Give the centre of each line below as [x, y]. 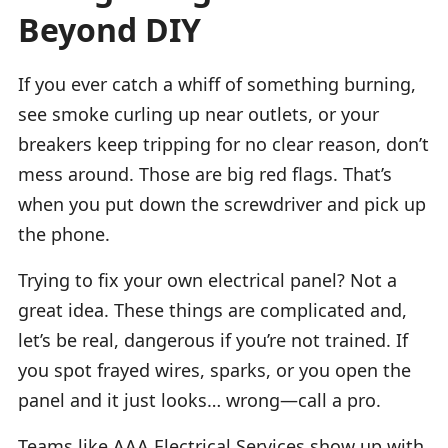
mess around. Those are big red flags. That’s [205, 173]
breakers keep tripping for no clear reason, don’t [223, 143]
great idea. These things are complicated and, [212, 309]
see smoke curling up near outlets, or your [198, 113]
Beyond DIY [109, 29]
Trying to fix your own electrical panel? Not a [207, 279]
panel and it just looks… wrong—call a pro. [199, 399]
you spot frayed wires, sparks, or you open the [214, 369]
